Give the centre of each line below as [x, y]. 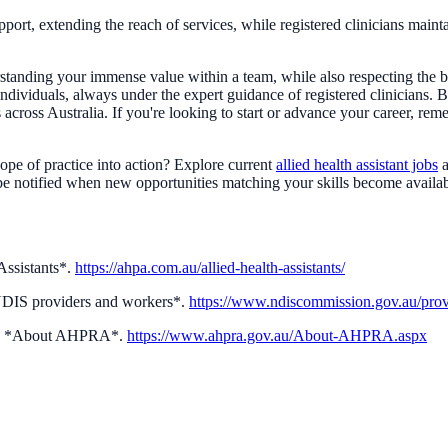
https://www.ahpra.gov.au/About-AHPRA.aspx [277, 336]
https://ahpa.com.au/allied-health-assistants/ [210, 268]
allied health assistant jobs [357, 165]
